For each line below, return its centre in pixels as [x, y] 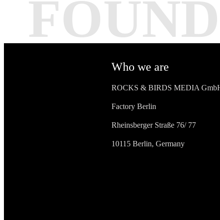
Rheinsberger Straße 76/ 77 [154, 125]
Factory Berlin [134, 106]
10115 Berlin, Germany [148, 144]
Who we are [140, 67]
